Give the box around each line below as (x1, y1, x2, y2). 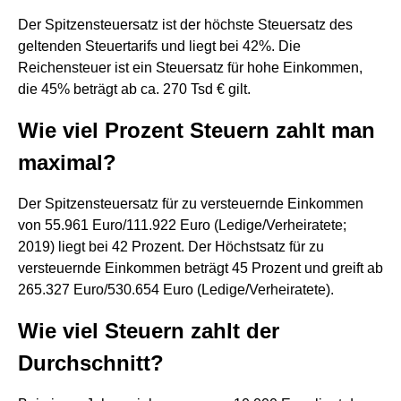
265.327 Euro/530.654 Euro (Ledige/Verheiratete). (18, 282, 334, 297)
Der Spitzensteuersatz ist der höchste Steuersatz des (18, 17, 353, 32)
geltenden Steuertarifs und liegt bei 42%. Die (18, 38, 301, 54)
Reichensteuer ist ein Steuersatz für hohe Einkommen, (18, 60, 363, 75)
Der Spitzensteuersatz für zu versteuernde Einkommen (18, 196, 363, 211)
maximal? (18, 150, 116, 175)
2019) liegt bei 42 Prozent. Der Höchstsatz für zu (18, 239, 324, 254)
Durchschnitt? (18, 351, 164, 375)
